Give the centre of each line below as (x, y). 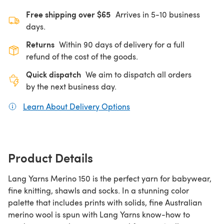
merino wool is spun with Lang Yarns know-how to (99, 214)
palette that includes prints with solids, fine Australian (105, 202)
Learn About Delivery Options (76, 106)
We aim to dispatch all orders (138, 74)
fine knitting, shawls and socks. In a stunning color (98, 190)
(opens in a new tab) (167, 106)
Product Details (50, 157)
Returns (40, 44)
